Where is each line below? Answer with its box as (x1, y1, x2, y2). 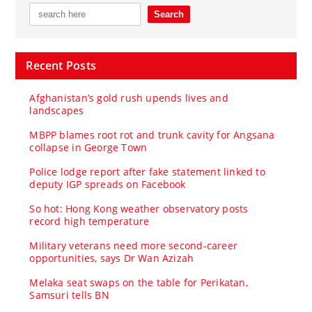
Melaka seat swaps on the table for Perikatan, (29, 275, 248, 289)
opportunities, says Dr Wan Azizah (29, 251, 194, 265)
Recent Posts (26, 57, 96, 73)
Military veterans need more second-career (29, 238, 238, 252)
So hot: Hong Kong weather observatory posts (29, 201, 249, 215)
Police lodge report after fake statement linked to (29, 164, 265, 178)
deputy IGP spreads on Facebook (29, 177, 186, 191)
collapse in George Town (29, 140, 148, 154)
